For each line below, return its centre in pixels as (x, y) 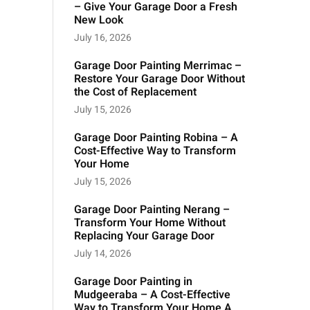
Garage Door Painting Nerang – (152, 210)
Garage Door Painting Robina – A (156, 138)
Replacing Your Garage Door (144, 236)
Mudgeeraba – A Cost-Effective (152, 295)
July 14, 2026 (103, 254)
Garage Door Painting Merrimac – (158, 66)
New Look (99, 20)
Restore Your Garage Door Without (159, 79)
